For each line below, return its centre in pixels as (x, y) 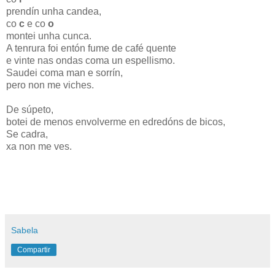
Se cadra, (27, 134)
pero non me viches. (50, 85)
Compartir (34, 250)
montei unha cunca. (49, 36)
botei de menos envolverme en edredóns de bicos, (116, 122)
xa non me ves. (39, 146)
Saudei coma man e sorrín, (64, 72)
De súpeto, (30, 109)
